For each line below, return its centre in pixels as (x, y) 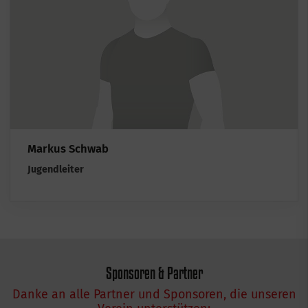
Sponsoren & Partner (154, 273)
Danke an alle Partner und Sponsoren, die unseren (154, 295)
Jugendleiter (56, 170)
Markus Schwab (68, 149)
